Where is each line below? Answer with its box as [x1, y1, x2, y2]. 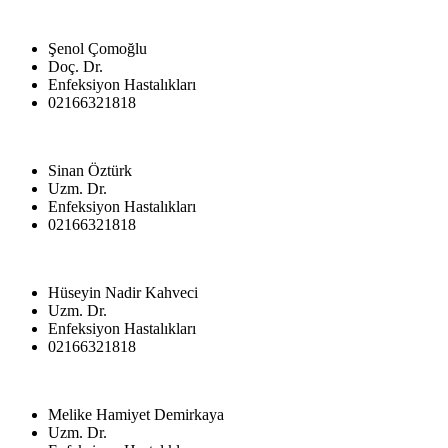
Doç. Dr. [48, 57, 103, 75]
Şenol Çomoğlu [48, 39, 147, 57]
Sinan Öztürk [48, 161, 132, 179]
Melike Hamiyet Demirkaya [48, 405, 224, 423]
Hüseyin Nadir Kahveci [48, 283, 198, 301]
